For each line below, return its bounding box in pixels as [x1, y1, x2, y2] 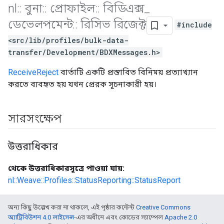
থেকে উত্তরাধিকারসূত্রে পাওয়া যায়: [8, 163, 124, 173]
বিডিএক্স [100, 1, 144, 15]
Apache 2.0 [164, 213, 197, 221]
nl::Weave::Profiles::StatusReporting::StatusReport [8, 175, 180, 185]
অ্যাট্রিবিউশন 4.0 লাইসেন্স [8, 213, 74, 221]
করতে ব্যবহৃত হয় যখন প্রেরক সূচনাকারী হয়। [8, 79, 156, 89]
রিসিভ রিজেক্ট [77, 17, 146, 32]
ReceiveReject [8, 67, 58, 77]
